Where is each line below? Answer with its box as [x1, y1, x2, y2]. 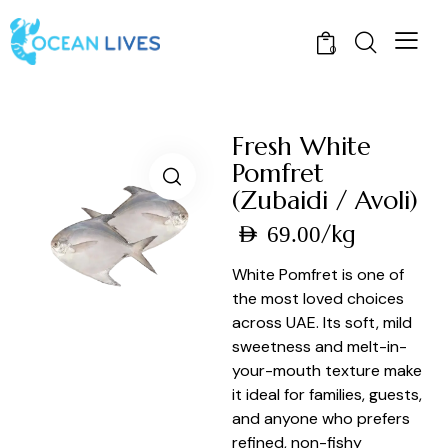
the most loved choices [232, 287, 405, 309]
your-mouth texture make [232, 359, 423, 381]
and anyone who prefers [232, 407, 411, 429]
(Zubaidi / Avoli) [232, 184, 419, 217]
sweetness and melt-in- [232, 335, 408, 357]
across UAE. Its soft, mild [232, 311, 413, 333]
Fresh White [232, 130, 372, 163]
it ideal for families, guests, [232, 383, 423, 405]
